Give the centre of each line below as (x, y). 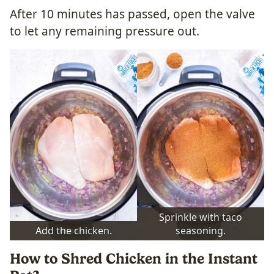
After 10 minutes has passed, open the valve (132, 14)
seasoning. (201, 230)
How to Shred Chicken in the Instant (134, 258)
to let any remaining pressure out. (105, 31)
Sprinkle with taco (201, 217)
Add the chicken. (73, 230)
